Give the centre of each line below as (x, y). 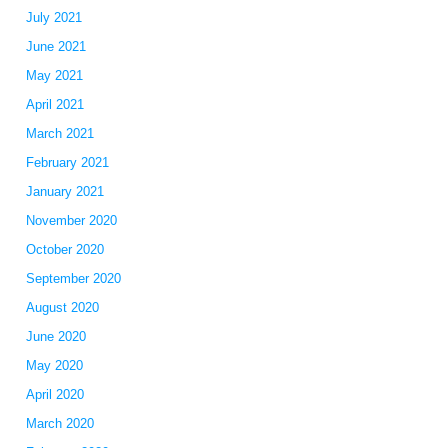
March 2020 (59, 423)
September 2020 (73, 278)
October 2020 (64, 249)
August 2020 (62, 307)
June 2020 (55, 336)
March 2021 (59, 133)
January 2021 (64, 191)
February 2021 (67, 162)
